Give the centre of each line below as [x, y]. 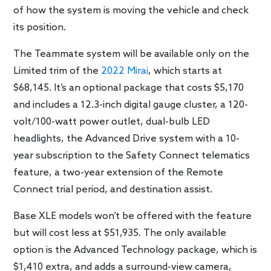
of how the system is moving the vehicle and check [131, 11]
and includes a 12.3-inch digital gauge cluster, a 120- [131, 105]
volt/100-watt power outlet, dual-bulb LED [112, 122]
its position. [40, 28]
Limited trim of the [57, 71]
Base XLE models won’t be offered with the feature [133, 217]
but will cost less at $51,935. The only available [120, 233]
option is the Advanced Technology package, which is [135, 250]
